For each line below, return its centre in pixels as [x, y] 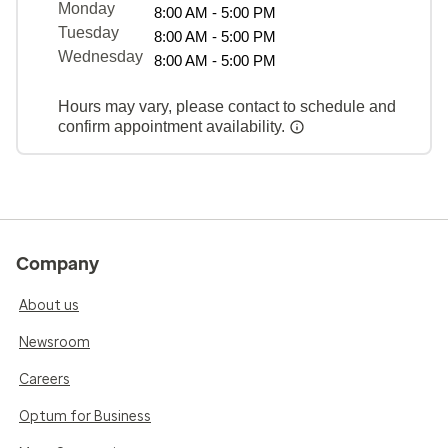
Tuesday [88, 32]
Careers [44, 379]
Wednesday [100, 56]
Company [57, 263]
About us [49, 305]
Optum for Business [85, 416]
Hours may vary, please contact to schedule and [227, 106]
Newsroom [54, 342]
